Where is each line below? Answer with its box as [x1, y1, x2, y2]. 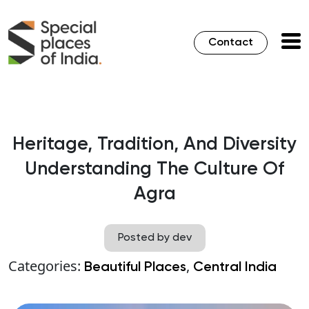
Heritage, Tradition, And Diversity [12, 135, 297, 154]
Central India [193, 261, 277, 275]
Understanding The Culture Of [25, 160, 284, 179]
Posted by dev [117, 232, 192, 244]
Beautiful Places [84, 261, 186, 275]
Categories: [8, 257, 84, 276]
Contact [208, 37, 253, 49]
